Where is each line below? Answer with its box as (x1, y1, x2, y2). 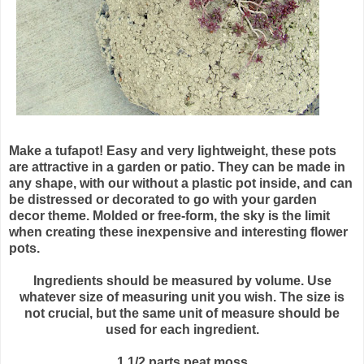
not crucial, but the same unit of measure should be (24, 305, 340, 320)
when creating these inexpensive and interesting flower (9, 224, 348, 239)
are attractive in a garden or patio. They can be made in (9, 159, 345, 174)
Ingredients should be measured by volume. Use (32, 273, 331, 288)
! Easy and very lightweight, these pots (99, 143, 336, 158)
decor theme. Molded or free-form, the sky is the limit (9, 208, 330, 223)
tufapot (55, 143, 99, 158)
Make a (9, 143, 52, 158)
